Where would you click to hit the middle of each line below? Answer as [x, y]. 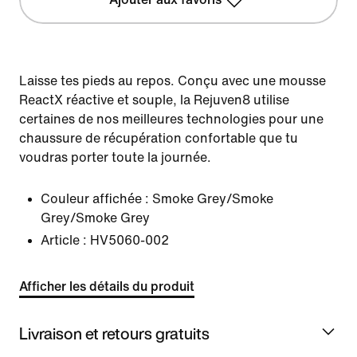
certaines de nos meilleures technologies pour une [171, 119]
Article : [64, 240]
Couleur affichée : [95, 199]
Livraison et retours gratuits [114, 333]
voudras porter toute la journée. [115, 157]
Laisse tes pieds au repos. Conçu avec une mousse [173, 81]
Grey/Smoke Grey [95, 218]
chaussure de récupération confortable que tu [159, 138]
